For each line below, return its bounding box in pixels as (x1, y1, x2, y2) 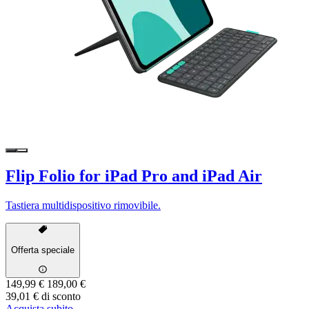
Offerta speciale (11, 245, 74, 256)
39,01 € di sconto (6, 290, 81, 302)
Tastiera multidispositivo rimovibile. (6, 199, 161, 211)
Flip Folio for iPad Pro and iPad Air (6, 166, 262, 185)
